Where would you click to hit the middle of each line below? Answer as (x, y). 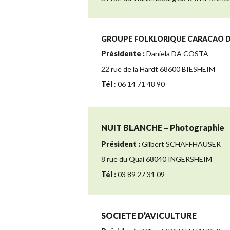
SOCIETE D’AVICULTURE (149, 215)
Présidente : (123, 54)
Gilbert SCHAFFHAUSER (180, 144)
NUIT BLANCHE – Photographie (163, 128)
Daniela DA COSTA (177, 54)
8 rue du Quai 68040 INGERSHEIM (157, 159)
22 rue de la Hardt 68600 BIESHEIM (158, 69)
